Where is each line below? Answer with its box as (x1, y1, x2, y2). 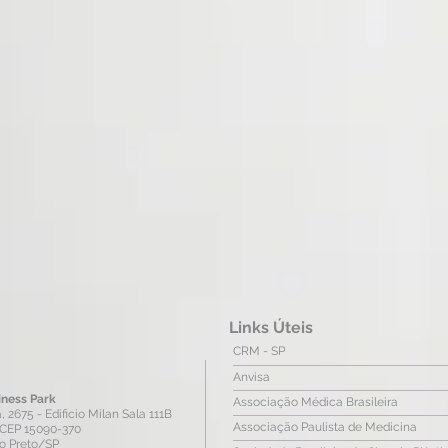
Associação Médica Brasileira (233, 394, 398, 409)
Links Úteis (229, 317, 313, 337)
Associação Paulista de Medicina (233, 419, 417, 434)
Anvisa (233, 369, 270, 384)
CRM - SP (233, 344, 285, 359)
